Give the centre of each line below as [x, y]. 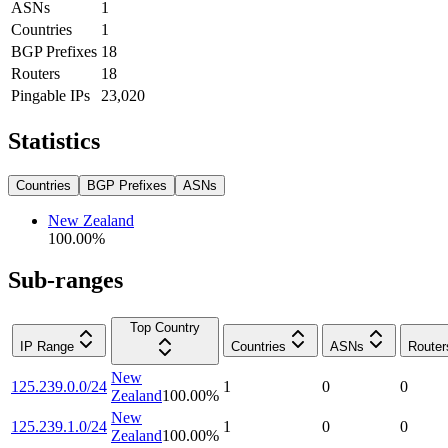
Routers [35, 73]
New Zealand [91, 220]
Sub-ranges [65, 280]
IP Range [47, 347]
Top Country [165, 328]
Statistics [54, 140]
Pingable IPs [50, 95]
